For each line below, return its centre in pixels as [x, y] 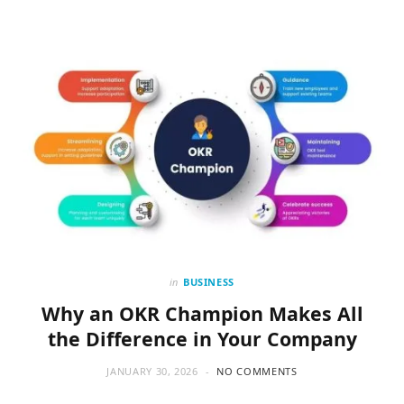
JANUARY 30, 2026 [152, 372]
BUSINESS [209, 282]
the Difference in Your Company [202, 339]
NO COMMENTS [257, 372]
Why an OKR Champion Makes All [202, 314]
